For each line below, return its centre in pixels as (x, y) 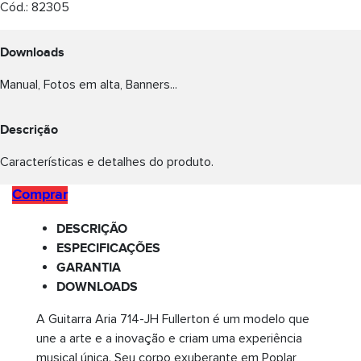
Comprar (40, 195)
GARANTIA (89, 268)
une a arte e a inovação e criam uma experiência (169, 339)
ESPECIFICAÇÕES (108, 249)
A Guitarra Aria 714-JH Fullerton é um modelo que (173, 320)
